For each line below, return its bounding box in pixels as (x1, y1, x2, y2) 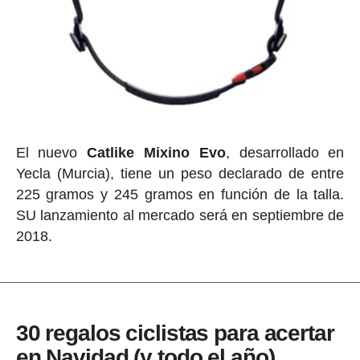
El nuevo (15, 144, 88, 161)
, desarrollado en (225, 144, 345, 161)
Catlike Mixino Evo (87, 144, 226, 161)
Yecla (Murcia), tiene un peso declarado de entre (15, 165, 345, 182)
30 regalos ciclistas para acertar (15, 320, 334, 346)
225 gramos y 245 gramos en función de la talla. (15, 186, 345, 202)
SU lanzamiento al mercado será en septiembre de (15, 207, 345, 223)
